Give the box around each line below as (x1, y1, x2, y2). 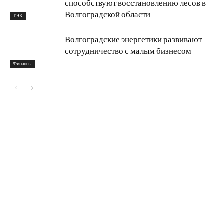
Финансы (13, 60, 32, 67)
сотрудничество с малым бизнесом (65, 45, 191, 56)
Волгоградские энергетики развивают (65, 34, 202, 45)
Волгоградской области (65, 9, 150, 20)
